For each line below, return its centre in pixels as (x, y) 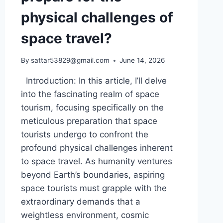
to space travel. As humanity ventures (96, 162)
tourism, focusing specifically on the (92, 108)
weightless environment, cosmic (85, 215)
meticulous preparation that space (89, 121)
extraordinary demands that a (80, 202)
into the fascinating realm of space (90, 94)
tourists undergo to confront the (84, 135)
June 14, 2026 (142, 60)
